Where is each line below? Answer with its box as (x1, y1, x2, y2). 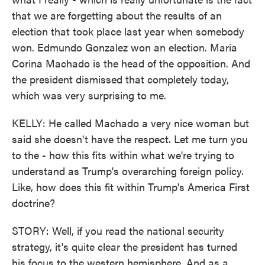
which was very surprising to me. (12, 88, 166, 102)
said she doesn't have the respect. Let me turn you (12, 131, 248, 146)
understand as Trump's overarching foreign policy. (12, 163, 244, 178)
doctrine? (12, 195, 55, 210)
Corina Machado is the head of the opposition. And (12, 56, 250, 70)
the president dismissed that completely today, (12, 72, 229, 86)
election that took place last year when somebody (12, 24, 244, 38)
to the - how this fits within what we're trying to (12, 147, 234, 162)
